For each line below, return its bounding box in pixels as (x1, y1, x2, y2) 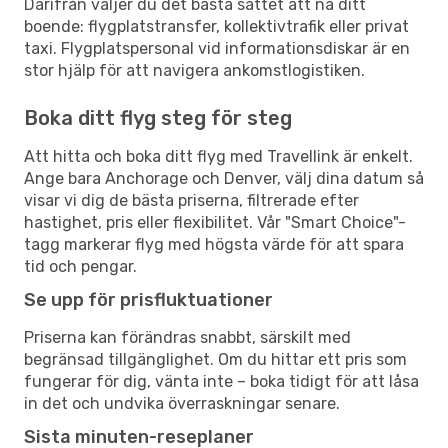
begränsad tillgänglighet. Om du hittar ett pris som (24, 349, 407, 369)
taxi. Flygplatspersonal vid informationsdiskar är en (24, 38, 410, 58)
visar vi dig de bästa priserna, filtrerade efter (24, 190, 359, 210)
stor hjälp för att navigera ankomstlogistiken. (24, 60, 365, 80)
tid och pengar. (24, 256, 137, 276)
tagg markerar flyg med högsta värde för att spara (24, 234, 404, 254)
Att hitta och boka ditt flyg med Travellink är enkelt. (24, 146, 413, 166)
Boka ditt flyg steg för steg (24, 105, 292, 130)
